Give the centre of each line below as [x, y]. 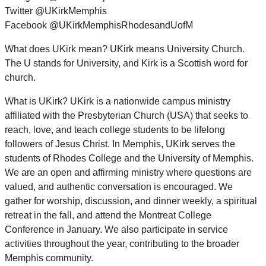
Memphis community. [49, 258]
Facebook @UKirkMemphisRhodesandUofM [99, 26]
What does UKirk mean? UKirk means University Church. [125, 49]
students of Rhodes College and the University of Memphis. [129, 159]
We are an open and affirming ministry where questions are [128, 173]
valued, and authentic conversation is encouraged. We [119, 187]
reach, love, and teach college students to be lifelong [115, 130]
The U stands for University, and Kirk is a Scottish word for [126, 64]
